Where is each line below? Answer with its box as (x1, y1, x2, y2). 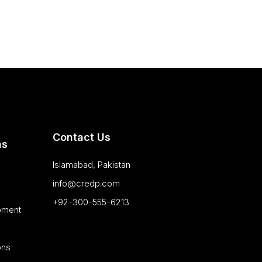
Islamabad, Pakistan (52, 159, 130, 171)
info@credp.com (52, 178, 120, 189)
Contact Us (52, 131, 111, 144)
